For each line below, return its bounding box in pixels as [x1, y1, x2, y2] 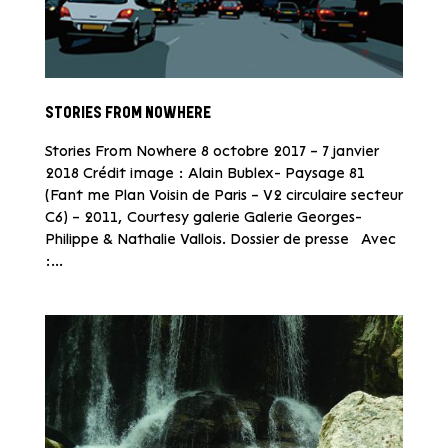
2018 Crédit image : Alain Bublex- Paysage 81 [44, 165, 365, 183]
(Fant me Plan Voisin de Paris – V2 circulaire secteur [44, 187, 403, 205]
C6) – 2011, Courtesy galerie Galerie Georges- [44, 209, 362, 227]
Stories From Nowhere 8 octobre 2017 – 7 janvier [44, 143, 379, 161]
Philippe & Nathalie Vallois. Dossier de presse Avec [44, 231, 396, 249]
